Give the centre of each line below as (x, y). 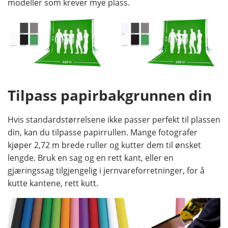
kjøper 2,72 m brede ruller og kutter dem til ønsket (104, 145)
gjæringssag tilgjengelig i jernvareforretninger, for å (106, 171)
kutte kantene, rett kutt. (53, 183)
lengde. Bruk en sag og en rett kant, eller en (91, 158)
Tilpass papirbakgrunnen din (110, 96)
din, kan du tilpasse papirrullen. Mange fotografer (103, 133)
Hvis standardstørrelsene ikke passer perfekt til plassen (114, 120)
